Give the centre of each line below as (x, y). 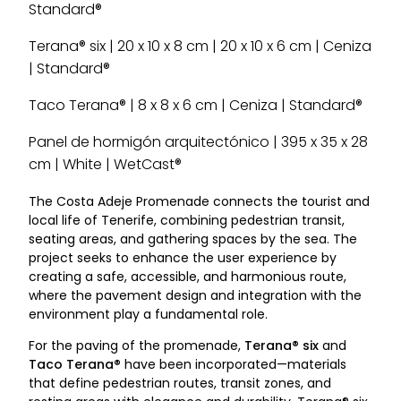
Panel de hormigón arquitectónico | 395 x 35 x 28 (198, 142)
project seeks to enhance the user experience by (183, 258)
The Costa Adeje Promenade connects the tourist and (199, 201)
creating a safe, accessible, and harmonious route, (188, 277)
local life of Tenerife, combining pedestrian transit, (187, 220)
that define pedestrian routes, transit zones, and (180, 383)
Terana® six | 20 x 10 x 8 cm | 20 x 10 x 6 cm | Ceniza (200, 46)
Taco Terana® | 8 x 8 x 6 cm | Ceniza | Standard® (196, 105)
